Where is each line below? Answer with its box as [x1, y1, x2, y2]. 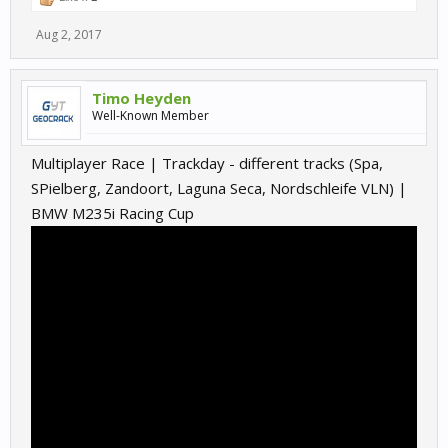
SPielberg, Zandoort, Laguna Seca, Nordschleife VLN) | [31, 178, 407, 198]
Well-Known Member [92, 107, 209, 124]
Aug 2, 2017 [36, 26, 102, 43]
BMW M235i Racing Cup [31, 203, 194, 223]
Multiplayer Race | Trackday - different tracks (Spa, [31, 153, 383, 173]
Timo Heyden [92, 88, 191, 108]
